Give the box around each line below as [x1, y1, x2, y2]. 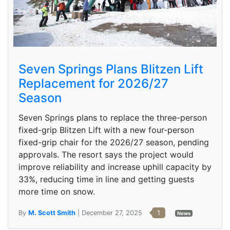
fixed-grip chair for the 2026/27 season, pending [18, 137, 209, 147]
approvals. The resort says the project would [18, 149, 194, 160]
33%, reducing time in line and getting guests [18, 174, 194, 184]
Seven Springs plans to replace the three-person [18, 112, 207, 123]
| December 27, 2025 [75, 208, 144, 217]
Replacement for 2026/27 [18, 75, 168, 91]
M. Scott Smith [28, 208, 75, 217]
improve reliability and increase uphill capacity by [18, 161, 212, 172]
